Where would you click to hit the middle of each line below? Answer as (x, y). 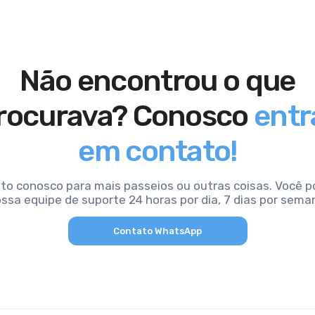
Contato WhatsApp (157, 231)
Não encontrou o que (157, 81)
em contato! (157, 151)
